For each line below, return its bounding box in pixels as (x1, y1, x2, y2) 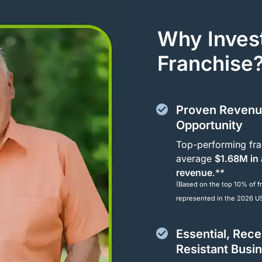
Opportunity (176, 118, 243, 132)
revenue (176, 166, 213, 178)
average (176, 152, 215, 164)
